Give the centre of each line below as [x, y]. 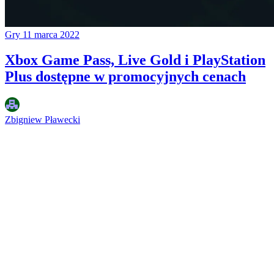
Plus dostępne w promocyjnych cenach [125, 77]
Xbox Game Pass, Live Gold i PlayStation [135, 60]
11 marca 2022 [51, 34]
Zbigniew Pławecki [43, 120]
